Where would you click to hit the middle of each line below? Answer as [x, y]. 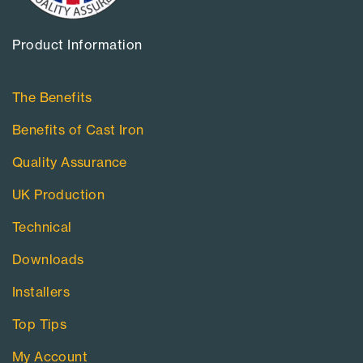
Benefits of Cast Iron [78, 129]
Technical [42, 226]
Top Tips [40, 324]
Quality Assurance [70, 162]
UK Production [59, 194]
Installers [41, 291]
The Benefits [52, 97]
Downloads [48, 259]
